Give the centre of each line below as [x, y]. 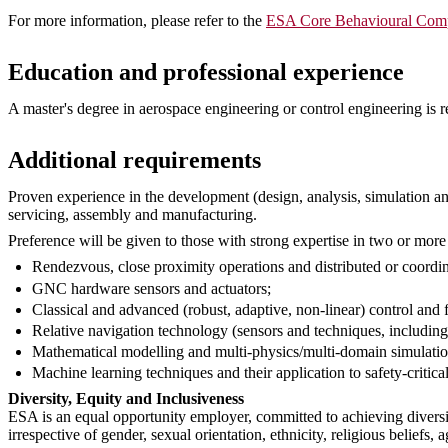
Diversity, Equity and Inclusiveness [126, 399]
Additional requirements [134, 159]
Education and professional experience [206, 71]
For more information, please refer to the [137, 20]
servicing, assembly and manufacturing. [132, 215]
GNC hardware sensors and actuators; [151, 288]
